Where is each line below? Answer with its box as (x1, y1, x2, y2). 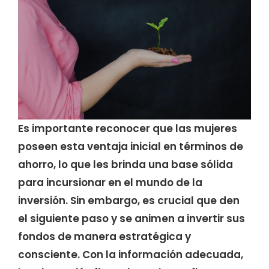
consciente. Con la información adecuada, (18, 247, 243, 262)
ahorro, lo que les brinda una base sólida (18, 157, 233, 172)
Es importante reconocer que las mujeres (18, 121, 237, 136)
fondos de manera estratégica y (18, 229, 191, 244)
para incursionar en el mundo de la (18, 175, 202, 190)
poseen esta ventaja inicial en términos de (18, 139, 243, 154)
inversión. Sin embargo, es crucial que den (18, 193, 240, 208)
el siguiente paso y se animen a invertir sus (18, 211, 245, 226)
